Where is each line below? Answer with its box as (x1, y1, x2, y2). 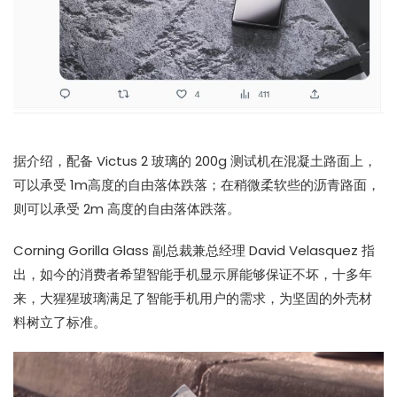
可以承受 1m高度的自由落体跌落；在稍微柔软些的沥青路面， (13, 175, 380, 194)
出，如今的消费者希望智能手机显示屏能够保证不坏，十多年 (13, 264, 372, 284)
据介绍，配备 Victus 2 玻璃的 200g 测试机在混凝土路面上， (13, 151, 377, 170)
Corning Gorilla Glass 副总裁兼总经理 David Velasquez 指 (13, 240, 375, 260)
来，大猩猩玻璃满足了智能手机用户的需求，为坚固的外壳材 (13, 288, 372, 307)
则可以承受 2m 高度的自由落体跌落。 (13, 198, 240, 218)
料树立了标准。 (13, 312, 106, 331)
